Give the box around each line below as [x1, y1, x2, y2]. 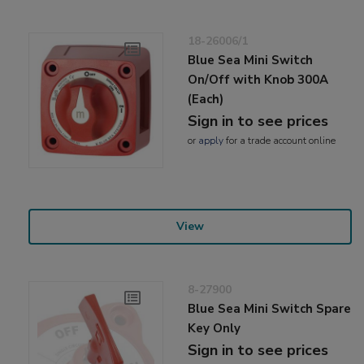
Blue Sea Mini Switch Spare [188, 300, 352, 317]
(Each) [188, 91, 224, 108]
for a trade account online [223, 134, 336, 148]
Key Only [188, 319, 241, 336]
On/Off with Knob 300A [188, 71, 329, 89]
